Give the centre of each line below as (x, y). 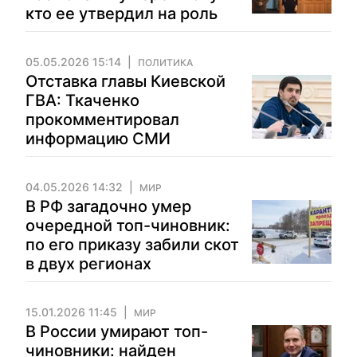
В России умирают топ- (117, 331)
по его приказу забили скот (132, 245)
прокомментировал (102, 120)
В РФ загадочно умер (108, 206)
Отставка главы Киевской (126, 81)
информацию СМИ (98, 139)
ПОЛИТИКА (165, 63)
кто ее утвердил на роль (122, 14)
